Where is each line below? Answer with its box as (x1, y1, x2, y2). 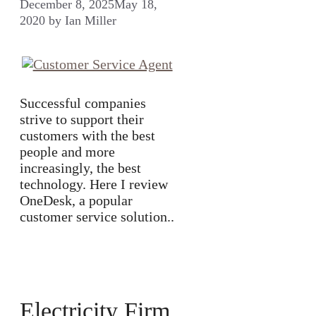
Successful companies (20, 95, 146, 111)
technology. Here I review (20, 176, 168, 192)
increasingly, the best (20, 159, 141, 176)
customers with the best (20, 127, 155, 143)
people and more (20, 143, 115, 159)
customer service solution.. (20, 208, 174, 224)
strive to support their (20, 111, 144, 127)
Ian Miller (65, 13, 116, 28)
